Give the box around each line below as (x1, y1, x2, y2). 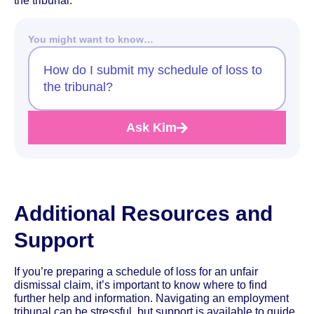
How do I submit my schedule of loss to (43, 62, 262, 77)
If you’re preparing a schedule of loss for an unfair (14, 265, 258, 278)
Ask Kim (126, 120, 177, 135)
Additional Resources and (14, 201, 273, 225)
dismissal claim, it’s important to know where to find (14, 278, 267, 291)
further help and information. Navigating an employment (14, 292, 289, 304)
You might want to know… (28, 33, 153, 45)
